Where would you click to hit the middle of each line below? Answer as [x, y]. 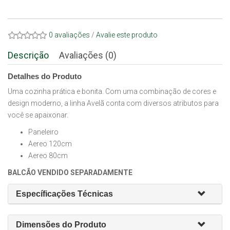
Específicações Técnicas [64, 194]
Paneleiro [44, 132]
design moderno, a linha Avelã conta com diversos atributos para [113, 103]
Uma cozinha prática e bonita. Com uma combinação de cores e [112, 91]
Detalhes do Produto [45, 76]
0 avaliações [69, 35]
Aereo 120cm [50, 144]
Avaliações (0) [88, 55]
